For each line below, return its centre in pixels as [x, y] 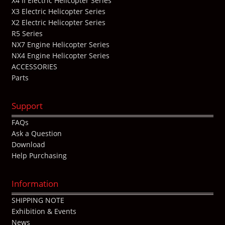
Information [35, 183]
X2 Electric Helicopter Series [58, 23]
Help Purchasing [39, 156]
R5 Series [27, 34]
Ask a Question [36, 134]
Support [27, 105]
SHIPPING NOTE [38, 200]
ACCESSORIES [34, 67]
